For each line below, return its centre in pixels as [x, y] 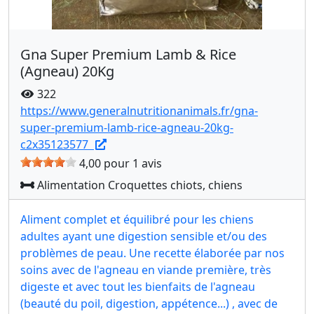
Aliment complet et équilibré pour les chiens [137, 219]
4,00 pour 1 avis [119, 163]
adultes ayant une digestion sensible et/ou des [144, 236]
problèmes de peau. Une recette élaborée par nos [152, 253]
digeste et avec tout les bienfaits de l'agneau [138, 287]
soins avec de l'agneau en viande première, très [146, 270]
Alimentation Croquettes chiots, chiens [138, 185]
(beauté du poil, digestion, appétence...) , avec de [149, 303]
